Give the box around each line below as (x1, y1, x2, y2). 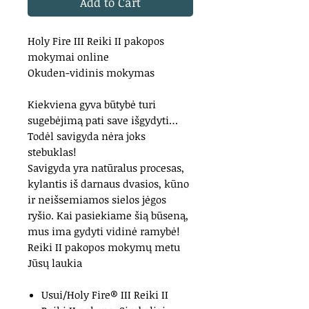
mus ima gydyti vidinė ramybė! (28, 224, 179, 238)
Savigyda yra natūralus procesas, (28, 161, 184, 175)
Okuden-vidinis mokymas (28, 66, 154, 79)
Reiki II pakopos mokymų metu (28, 240, 180, 254)
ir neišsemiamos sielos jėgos (28, 192, 166, 206)
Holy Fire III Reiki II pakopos (28, 34, 164, 48)
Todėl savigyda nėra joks (28, 129, 146, 143)
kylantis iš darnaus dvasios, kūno (28, 177, 189, 190)
